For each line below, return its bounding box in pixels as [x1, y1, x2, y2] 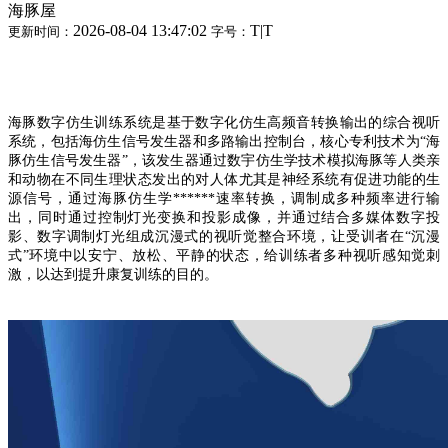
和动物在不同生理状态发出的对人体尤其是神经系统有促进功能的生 [8, 172, 440, 187]
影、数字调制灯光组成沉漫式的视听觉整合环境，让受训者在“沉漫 [8, 229, 440, 244]
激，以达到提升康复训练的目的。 [8, 267, 218, 282]
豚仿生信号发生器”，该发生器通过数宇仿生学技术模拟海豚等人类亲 [8, 153, 440, 168]
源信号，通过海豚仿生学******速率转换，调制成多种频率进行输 [8, 191, 440, 206]
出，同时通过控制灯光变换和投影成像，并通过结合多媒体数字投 [8, 210, 440, 225]
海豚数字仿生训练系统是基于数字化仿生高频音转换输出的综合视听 [8, 115, 440, 130]
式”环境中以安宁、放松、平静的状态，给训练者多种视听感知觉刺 [8, 248, 440, 263]
